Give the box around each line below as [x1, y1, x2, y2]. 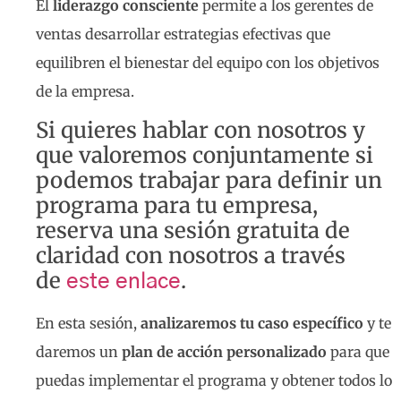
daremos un [36, 343, 122, 362]
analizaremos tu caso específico [141, 314, 363, 333]
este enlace [66, 271, 181, 294]
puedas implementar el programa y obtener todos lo [36, 371, 392, 390]
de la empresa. [36, 81, 134, 100]
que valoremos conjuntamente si [36, 141, 373, 170]
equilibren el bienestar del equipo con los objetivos [36, 53, 380, 72]
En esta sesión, [36, 314, 141, 333]
